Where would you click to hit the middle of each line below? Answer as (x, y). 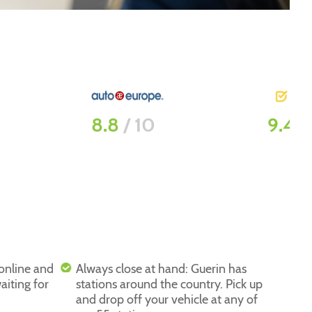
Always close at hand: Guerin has (162, 269)
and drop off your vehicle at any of (167, 299)
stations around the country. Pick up (170, 284)
